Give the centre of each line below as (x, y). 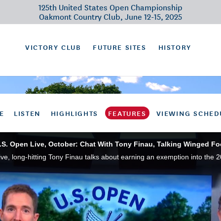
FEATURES (127, 113)
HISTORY (175, 47)
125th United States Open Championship (110, 7)
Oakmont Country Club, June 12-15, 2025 (110, 16)
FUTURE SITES (120, 47)
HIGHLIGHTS (74, 113)
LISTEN (27, 113)
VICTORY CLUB (53, 47)
